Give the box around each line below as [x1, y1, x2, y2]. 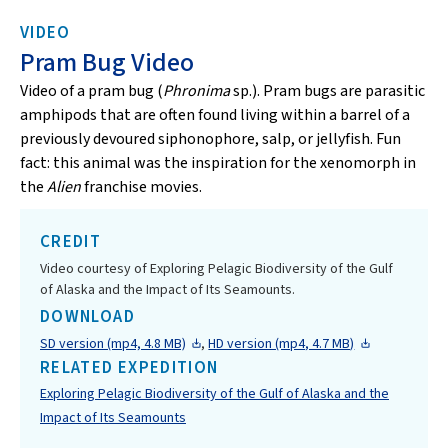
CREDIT [40, 230, 102, 254]
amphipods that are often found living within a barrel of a [20, 104, 410, 126]
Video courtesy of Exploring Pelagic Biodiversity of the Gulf [40, 258, 393, 279]
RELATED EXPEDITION [40, 355, 219, 380]
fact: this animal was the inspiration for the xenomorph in [20, 152, 416, 174]
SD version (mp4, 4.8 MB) [40, 333, 186, 354]
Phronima [163, 80, 230, 102]
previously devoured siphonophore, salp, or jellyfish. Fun [20, 128, 401, 150]
